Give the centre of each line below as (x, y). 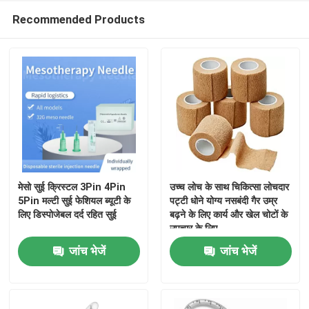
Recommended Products (78, 20)
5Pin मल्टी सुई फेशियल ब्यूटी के (74, 201)
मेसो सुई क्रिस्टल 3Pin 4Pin (72, 187)
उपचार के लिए (193, 229)
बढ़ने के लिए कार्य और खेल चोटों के (228, 215)
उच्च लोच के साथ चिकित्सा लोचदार (229, 187)
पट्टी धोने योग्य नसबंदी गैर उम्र (223, 201)
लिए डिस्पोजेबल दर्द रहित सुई (68, 215)
